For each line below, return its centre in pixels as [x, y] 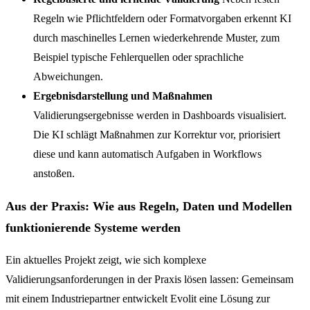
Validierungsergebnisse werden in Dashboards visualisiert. [160, 116]
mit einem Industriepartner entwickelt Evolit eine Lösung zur [138, 299]
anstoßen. [54, 174]
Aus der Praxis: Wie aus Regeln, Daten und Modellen [149, 206]
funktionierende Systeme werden [93, 227]
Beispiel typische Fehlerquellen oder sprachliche [138, 57]
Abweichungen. [68, 77]
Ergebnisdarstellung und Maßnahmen [123, 96]
